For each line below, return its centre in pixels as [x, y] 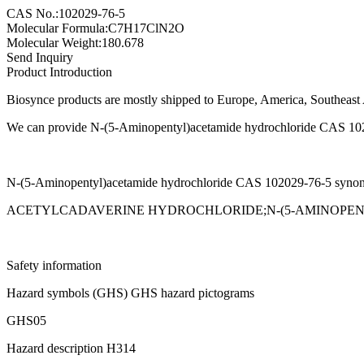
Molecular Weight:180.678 [75, 42]
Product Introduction [59, 71]
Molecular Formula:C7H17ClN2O [95, 28]
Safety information [54, 265]
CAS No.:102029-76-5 [66, 13]
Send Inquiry [40, 57]
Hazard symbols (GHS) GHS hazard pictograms [130, 292]
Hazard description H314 [71, 348]
